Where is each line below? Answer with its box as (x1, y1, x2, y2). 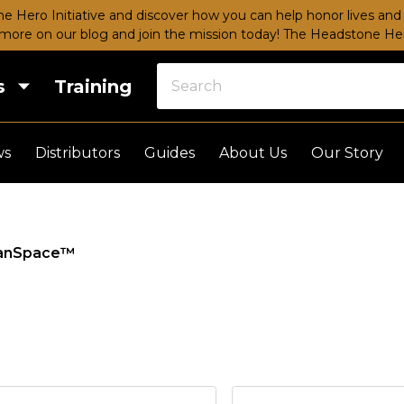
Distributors (34, 143, 120, 161)
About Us (219, 143, 288, 161)
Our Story (311, 143, 384, 161)
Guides (144, 143, 195, 161)
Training (54, 75, 133, 97)
